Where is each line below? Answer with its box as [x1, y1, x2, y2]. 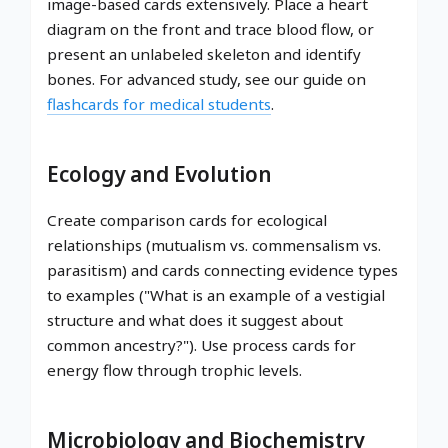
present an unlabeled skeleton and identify [47, 43, 361, 64]
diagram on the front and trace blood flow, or [47, 18, 374, 39]
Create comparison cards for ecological [47, 209, 327, 230]
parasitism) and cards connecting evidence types [47, 259, 398, 280]
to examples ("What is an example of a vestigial [47, 284, 385, 305]
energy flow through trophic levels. [47, 359, 302, 380]
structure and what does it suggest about [47, 309, 343, 330]
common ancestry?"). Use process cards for [47, 334, 356, 355]
